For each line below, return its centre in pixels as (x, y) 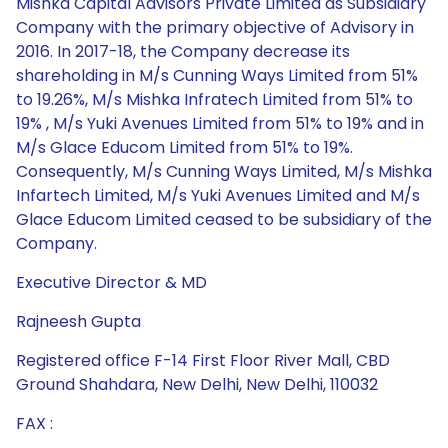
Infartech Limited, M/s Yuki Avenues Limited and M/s (218, 195)
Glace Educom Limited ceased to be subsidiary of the (224, 219)
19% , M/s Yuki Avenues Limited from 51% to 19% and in (220, 123)
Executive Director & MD (111, 282)
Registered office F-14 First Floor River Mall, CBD (203, 360)
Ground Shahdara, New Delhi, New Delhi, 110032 (197, 384)
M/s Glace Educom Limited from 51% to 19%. (184, 147)
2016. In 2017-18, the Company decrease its (183, 51)
